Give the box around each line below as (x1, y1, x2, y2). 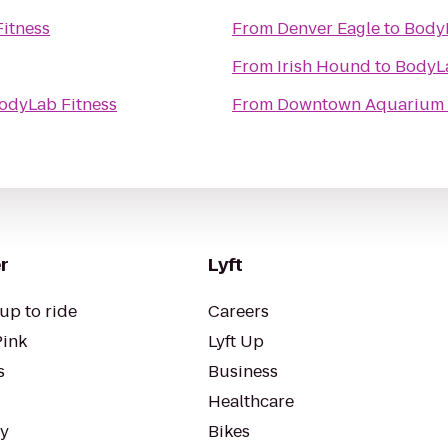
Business (208, 360, 278, 383)
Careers (208, 300, 269, 323)
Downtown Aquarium (277, 93, 444, 116)
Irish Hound (277, 55, 371, 78)
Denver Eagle (277, 17, 380, 40)
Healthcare (208, 390, 294, 413)
